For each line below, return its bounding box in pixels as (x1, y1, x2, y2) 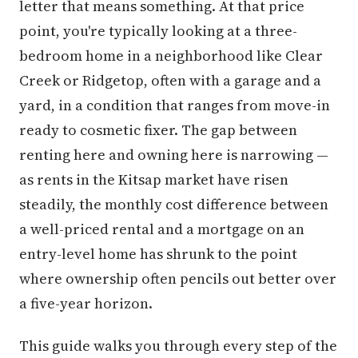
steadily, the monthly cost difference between (19, 194, 328, 214)
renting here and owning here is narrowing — (19, 145, 328, 165)
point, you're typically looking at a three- (19, 21, 297, 41)
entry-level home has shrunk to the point (19, 244, 297, 264)
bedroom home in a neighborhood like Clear (19, 46, 323, 66)
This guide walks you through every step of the (19, 336, 337, 356)
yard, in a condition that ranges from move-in (19, 95, 330, 115)
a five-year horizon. (19, 293, 153, 313)
